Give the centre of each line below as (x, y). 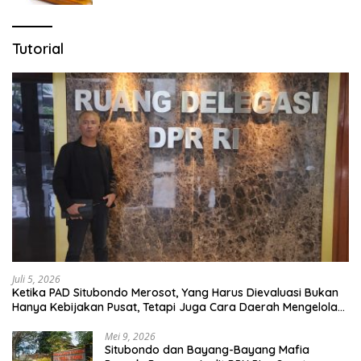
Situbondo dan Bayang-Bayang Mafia (207, 349)
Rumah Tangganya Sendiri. (86, 321)
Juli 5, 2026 (36, 279)
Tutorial (38, 48)
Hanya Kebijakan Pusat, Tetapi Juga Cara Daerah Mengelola (175, 307)
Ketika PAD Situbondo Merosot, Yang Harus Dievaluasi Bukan (175, 292)
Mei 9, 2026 (130, 336)
